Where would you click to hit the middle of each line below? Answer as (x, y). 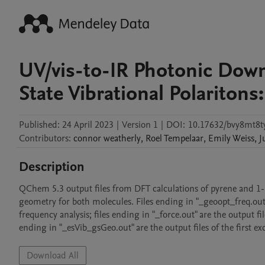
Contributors (44, 138)
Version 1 (140, 125)
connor (87, 138)
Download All (53, 256)
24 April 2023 (88, 125)
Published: (39, 125)
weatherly (122, 138)
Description (52, 167)
